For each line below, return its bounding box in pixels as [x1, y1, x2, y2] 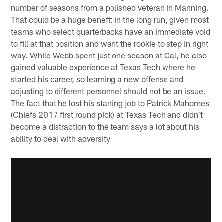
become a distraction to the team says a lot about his [11, 121, 200, 132]
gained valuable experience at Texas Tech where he [11, 62, 196, 72]
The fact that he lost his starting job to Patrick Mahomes [11, 98, 210, 108]
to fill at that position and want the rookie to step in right [11, 38, 209, 49]
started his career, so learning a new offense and [11, 74, 184, 84]
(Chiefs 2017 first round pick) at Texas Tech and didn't [11, 110, 203, 120]
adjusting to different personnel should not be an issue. [11, 86, 206, 96]
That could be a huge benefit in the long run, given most [11, 14, 209, 25]
